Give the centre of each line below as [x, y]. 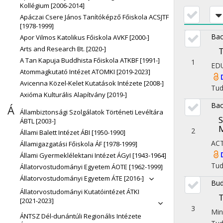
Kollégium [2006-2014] [52, 5]
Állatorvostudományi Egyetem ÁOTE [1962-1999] [91, 167]
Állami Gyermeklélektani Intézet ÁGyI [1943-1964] [93, 155]
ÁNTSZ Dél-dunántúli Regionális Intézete [81, 216]
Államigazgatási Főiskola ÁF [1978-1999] [79, 144]
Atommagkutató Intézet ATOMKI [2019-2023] [85, 72]
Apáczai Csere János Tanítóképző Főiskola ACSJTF [94, 17]
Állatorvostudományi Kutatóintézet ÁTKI [80, 192]
